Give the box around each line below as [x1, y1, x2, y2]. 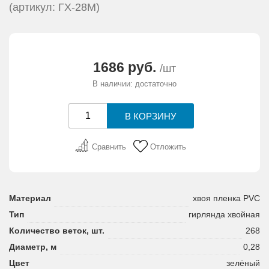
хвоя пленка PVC [193, 193, 260, 204]
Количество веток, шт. [9, 226, 104, 236]
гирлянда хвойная [189, 210, 260, 220]
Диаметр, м [9, 242, 56, 252]
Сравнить [91, 142, 126, 152]
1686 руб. [93, 59, 160, 76]
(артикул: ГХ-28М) [9, 1, 100, 14]
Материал [9, 193, 51, 204]
